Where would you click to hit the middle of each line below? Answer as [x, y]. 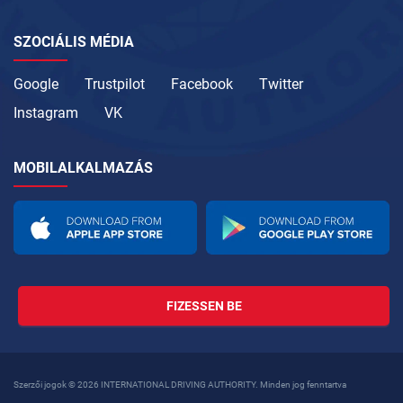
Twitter [281, 85]
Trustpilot [115, 85]
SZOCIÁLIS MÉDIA [74, 42]
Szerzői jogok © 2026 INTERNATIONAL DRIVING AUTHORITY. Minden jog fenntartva [180, 385]
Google [36, 85]
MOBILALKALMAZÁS [83, 168]
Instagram [46, 113]
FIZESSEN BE [204, 306]
